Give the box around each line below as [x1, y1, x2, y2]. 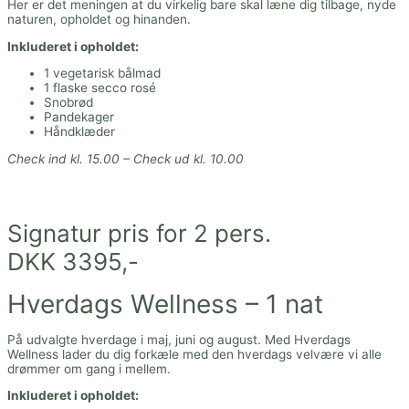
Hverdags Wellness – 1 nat [7, 288, 323, 320]
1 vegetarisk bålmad [44, 66, 161, 81]
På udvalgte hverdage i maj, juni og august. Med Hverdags [7, 331, 351, 347]
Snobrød [44, 95, 93, 110]
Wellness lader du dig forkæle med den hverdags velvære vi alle [7, 346, 382, 362]
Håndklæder [44, 124, 115, 140]
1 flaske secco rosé [44, 80, 156, 96]
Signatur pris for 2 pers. [7, 219, 271, 248]
